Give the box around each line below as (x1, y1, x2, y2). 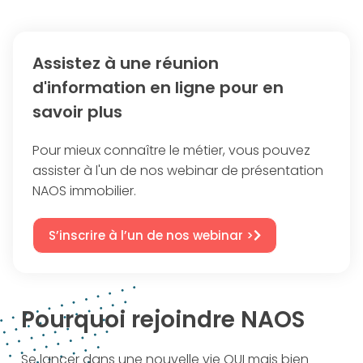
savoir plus (32, 100, 122, 124)
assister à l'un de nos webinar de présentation (32, 161, 323, 181)
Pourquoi (21, 304, 126, 336)
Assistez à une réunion (32, 52, 219, 75)
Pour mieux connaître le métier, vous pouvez (32, 141, 310, 160)
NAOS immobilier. (32, 181, 136, 201)
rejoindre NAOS (126, 304, 305, 336)
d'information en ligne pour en (32, 76, 284, 100)
